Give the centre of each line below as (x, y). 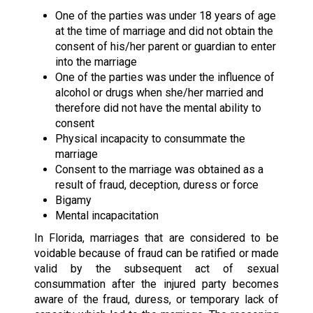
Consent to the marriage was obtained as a (159, 169)
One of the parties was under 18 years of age (165, 15)
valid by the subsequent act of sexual (156, 268)
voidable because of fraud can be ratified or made (156, 253)
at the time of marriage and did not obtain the (164, 31)
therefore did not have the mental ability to (158, 108)
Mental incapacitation (107, 215)
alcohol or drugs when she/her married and (159, 92)
